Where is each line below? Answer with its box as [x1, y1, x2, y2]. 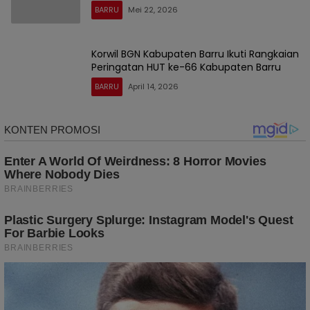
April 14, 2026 [128, 80, 179, 92]
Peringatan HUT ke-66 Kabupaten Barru [91, 60, 281, 74]
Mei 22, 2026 [128, 4, 178, 16]
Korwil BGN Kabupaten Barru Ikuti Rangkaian [91, 46, 299, 61]
